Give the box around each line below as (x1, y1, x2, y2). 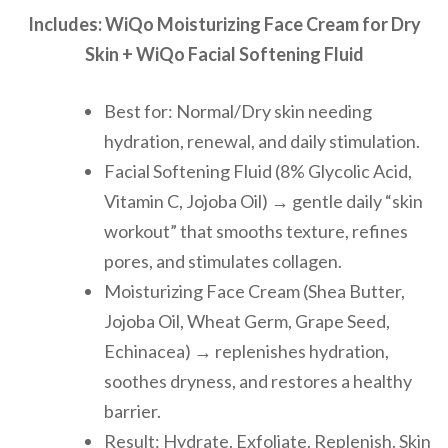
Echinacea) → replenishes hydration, (104, 340, 389, 363)
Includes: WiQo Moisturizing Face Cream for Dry (27, 13, 421, 36)
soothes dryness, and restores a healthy (104, 370, 412, 393)
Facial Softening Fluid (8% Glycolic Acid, (104, 160, 412, 183)
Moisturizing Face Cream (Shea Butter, (104, 280, 405, 303)
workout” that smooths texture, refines (104, 220, 408, 243)
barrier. (104, 400, 161, 423)
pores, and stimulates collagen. (104, 250, 342, 273)
